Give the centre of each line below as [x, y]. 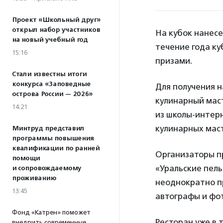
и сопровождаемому [47, 168]
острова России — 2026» [52, 94]
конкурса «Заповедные [51, 84]
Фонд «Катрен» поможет [51, 212]
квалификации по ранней [56, 148]
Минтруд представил [48, 128]
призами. [174, 61]
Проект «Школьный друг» [56, 20]
